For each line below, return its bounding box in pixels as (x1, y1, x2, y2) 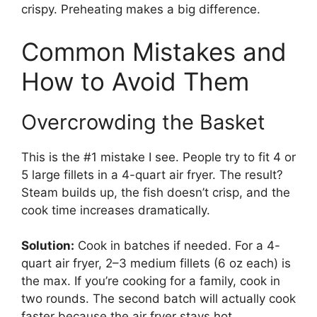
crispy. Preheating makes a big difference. (21, 2, 260, 17)
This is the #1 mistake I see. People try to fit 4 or (21, 149, 296, 164)
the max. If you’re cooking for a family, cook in (21, 274, 280, 289)
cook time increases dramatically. (21, 202, 210, 217)
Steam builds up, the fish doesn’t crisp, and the (21, 185, 290, 200)
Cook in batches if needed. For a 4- (74, 238, 280, 253)
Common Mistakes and (21, 36, 287, 67)
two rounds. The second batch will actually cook (21, 292, 296, 306)
